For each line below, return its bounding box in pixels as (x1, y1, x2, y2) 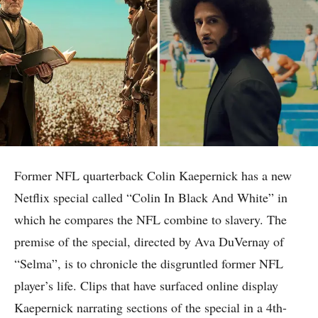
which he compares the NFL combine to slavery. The (14, 211, 287, 229)
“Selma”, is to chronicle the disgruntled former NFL (14, 255, 283, 273)
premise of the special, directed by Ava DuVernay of (14, 233, 284, 251)
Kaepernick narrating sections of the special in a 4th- (14, 299, 287, 317)
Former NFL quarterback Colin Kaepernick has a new (14, 167, 292, 185)
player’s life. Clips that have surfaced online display (14, 277, 278, 295)
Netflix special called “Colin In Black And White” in (14, 189, 287, 207)
